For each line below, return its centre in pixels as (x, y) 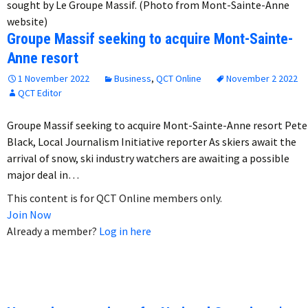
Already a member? (53, 231)
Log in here (125, 231)
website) (27, 22)
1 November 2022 (54, 79)
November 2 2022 (262, 79)
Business (133, 79)
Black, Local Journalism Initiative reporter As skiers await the (152, 142)
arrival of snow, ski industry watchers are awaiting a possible (148, 158)
